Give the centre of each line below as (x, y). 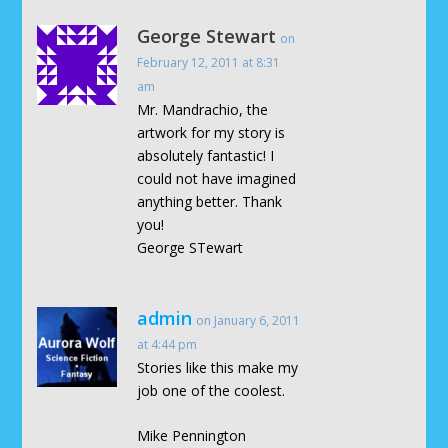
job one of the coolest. (211, 390)
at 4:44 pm (167, 344)
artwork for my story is (211, 132)
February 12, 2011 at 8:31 (209, 62)
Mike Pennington (192, 436)
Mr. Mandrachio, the (203, 109)
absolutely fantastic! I (206, 155)
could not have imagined (217, 178)
